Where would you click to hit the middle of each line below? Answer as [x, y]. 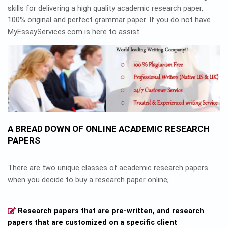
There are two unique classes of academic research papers [108, 168]
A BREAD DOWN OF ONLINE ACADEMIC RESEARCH [109, 129]
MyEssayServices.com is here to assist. [74, 32]
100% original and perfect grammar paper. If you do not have [109, 20]
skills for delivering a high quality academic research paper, [105, 9]
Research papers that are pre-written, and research [110, 211]
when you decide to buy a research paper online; [88, 180]
